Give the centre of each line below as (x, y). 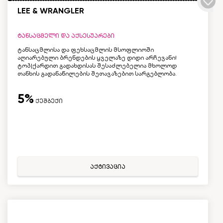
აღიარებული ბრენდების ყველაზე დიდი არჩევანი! (97, 57)
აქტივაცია (108, 167)
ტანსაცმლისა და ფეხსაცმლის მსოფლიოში (86, 50)
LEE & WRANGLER (51, 10)
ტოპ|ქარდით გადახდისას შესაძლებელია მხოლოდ (97, 65)
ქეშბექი (48, 101)
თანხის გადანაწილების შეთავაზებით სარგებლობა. (97, 73)
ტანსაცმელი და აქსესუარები (66, 36)
